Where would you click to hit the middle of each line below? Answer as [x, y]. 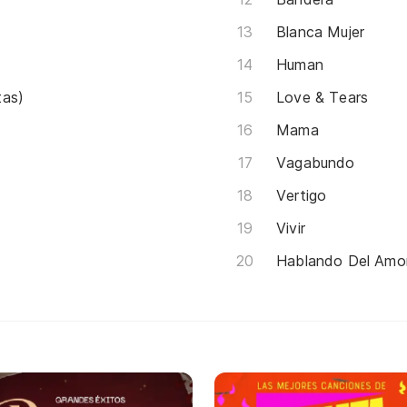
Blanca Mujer [321, 31]
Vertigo [302, 195]
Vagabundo [316, 162]
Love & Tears [323, 97]
